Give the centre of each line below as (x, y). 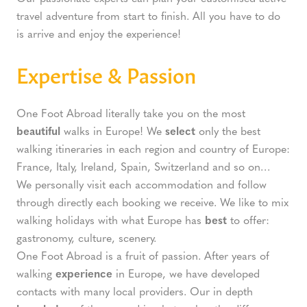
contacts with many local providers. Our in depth (135, 291)
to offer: (250, 219)
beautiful (40, 130)
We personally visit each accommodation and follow (142, 184)
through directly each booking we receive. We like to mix (152, 201)
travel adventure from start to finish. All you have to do (148, 15)
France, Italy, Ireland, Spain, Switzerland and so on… (143, 166)
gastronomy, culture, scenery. (86, 237)
